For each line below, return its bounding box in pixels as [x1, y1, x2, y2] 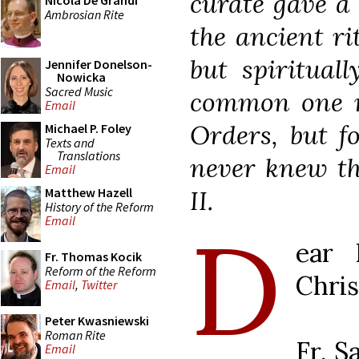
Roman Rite [45, 326, 106, 343]
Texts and [45, 134, 95, 151]
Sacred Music [45, 83, 113, 99]
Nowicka [57, 69, 106, 85]
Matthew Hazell [45, 184, 132, 200]
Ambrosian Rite [45, 6, 124, 22]
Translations [57, 147, 120, 163]
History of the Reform [45, 198, 154, 215]
